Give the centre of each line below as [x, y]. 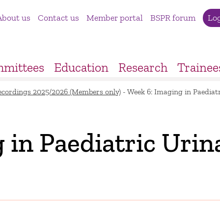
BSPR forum [173, 18]
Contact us [58, 18]
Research [143, 67]
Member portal [114, 18]
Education [82, 67]
